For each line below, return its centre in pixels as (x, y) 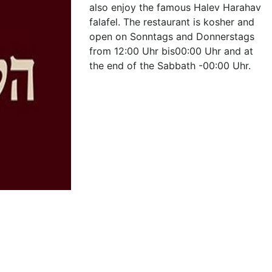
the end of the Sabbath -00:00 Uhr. (170, 66)
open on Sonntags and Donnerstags (172, 36)
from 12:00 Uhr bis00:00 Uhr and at (171, 51)
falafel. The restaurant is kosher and (172, 22)
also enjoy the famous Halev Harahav (175, 7)
